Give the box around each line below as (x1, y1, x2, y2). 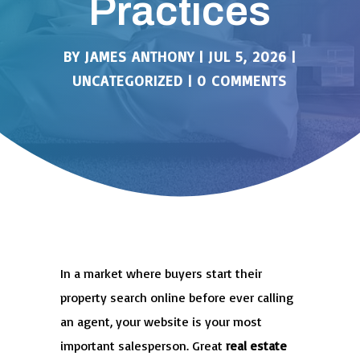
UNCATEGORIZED (72, 72, 184, 90)
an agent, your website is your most (59, 313, 262, 330)
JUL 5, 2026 (208, 47, 288, 66)
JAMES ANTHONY (84, 47, 195, 66)
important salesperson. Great (59, 337, 226, 354)
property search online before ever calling (59, 289, 293, 306)
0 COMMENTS (197, 72, 288, 90)
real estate (225, 337, 287, 354)
